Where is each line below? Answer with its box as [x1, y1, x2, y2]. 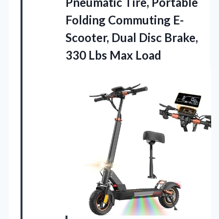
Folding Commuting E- [66, 13, 184, 27]
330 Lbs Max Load [66, 48, 161, 63]
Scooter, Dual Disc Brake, [66, 30, 198, 45]
